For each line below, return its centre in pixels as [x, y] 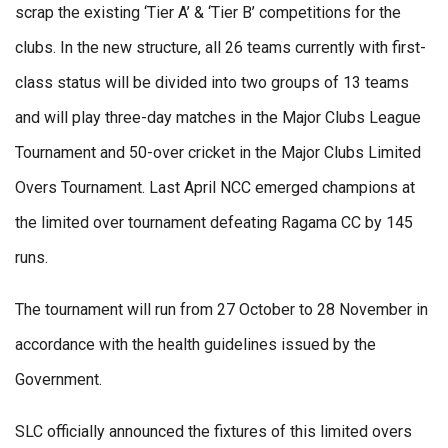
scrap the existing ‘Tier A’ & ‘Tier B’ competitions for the [208, 13]
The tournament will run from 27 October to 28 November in [221, 310]
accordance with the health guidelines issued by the [195, 345]
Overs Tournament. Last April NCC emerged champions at [215, 188]
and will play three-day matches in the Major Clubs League [218, 118]
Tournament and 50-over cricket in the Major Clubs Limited [218, 153]
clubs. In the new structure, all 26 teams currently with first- [220, 48]
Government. [58, 380]
